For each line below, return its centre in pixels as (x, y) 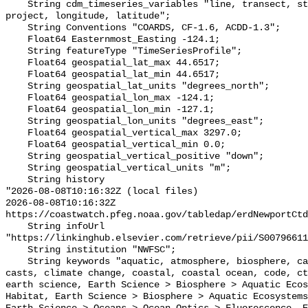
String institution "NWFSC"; (16, 250)
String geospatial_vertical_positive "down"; (16, 157)
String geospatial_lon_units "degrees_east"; (16, 122)
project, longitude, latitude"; (88, 16)
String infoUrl (16, 227)
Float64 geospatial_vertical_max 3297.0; (16, 133)
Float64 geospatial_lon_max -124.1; (16, 98)
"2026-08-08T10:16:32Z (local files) (102, 192)
